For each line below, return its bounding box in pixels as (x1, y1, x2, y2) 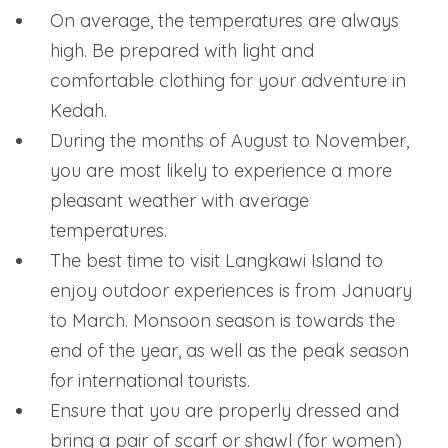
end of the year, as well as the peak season (50, 338, 409, 362)
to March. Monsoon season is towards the (50, 308, 395, 332)
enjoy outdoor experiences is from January (50, 278, 412, 302)
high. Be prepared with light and (50, 38, 314, 62)
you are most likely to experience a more (50, 158, 392, 182)
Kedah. (50, 98, 107, 122)
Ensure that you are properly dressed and (50, 398, 399, 422)
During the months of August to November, (50, 128, 409, 152)
